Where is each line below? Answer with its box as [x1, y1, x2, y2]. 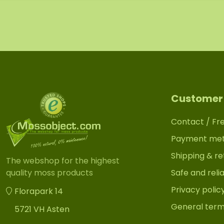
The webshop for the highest [6, 155, 119, 167]
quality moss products [6, 167, 93, 179]
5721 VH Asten [14, 203, 69, 215]
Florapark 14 [14, 185, 63, 197]
